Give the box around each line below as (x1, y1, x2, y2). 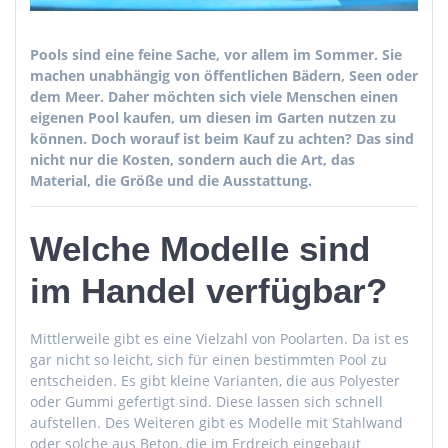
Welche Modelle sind (30, 228, 370, 268)
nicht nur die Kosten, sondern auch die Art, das (30, 149, 355, 169)
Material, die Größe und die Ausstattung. (30, 170, 312, 190)
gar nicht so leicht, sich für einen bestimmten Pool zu (30, 349, 387, 369)
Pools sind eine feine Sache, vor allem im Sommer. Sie (30, 44, 402, 64)
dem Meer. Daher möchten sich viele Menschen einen (30, 86, 398, 106)
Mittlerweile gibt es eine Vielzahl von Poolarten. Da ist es (30, 328, 409, 348)
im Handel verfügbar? (30, 270, 387, 310)
